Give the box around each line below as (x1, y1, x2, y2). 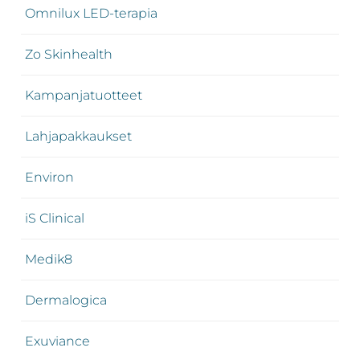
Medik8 (24, 251, 72, 267)
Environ (24, 169, 74, 185)
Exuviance (24, 333, 90, 349)
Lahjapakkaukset (24, 128, 132, 144)
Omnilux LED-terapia (24, 5, 157, 21)
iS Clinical (24, 210, 84, 226)
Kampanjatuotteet (24, 87, 142, 103)
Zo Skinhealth (24, 46, 112, 62)
